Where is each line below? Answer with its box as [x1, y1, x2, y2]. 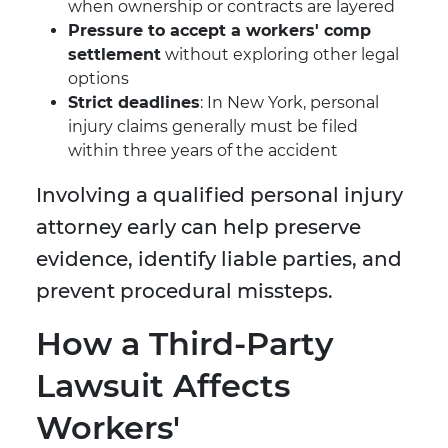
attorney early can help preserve [36, 215, 361, 240]
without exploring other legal [161, 45, 399, 65]
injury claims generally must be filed [68, 117, 358, 137]
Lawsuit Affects [36, 366, 290, 406]
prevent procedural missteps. [36, 279, 333, 304]
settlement [68, 45, 161, 65]
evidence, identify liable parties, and [36, 247, 402, 272]
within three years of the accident [68, 141, 338, 161]
